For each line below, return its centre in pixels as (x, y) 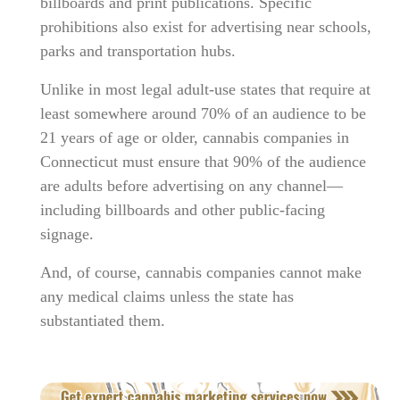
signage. (67, 233)
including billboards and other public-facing (182, 209)
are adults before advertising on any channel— (191, 185)
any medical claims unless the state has (167, 296)
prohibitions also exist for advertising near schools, (205, 26)
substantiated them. (104, 320)
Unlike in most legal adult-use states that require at (205, 89)
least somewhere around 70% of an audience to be (203, 113)
